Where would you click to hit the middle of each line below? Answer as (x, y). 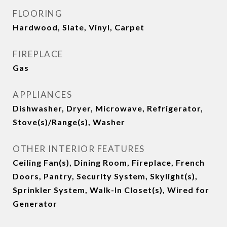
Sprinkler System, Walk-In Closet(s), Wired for (111, 190)
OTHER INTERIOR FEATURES (79, 149)
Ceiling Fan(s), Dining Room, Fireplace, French (109, 162)
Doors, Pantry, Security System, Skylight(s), (105, 176)
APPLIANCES (42, 94)
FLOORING (37, 13)
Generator (35, 203)
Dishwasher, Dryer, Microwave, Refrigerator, (108, 108)
